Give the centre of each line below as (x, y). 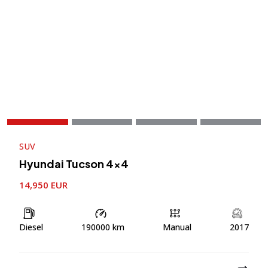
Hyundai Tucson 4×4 (74, 163)
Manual (177, 227)
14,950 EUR (43, 185)
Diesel (31, 227)
